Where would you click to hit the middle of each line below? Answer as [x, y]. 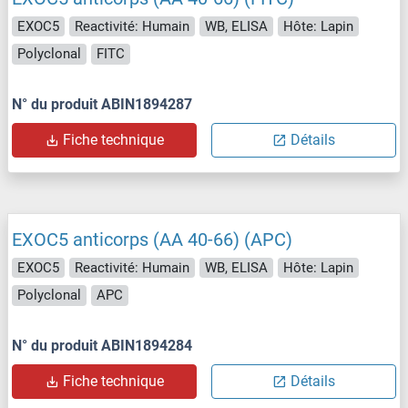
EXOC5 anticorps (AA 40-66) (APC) [152, 239]
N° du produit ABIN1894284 [102, 345]
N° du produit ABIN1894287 [102, 104]
